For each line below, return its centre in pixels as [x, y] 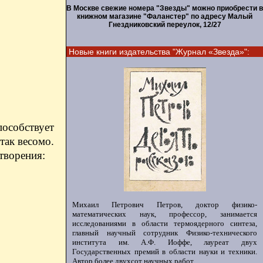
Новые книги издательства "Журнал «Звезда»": [159, 52]
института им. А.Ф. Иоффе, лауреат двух [165, 242]
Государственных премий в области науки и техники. [165, 252]
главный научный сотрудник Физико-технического [165, 233]
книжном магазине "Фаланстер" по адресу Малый [165, 16]
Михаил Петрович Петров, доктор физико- [165, 205]
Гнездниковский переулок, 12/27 [165, 25]
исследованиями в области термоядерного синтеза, [165, 223]
